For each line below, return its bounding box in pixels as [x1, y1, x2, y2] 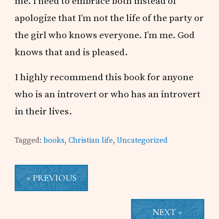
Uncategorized [117, 136, 168, 146]
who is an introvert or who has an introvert [15, 88, 201, 101]
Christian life [68, 136, 113, 146]
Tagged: [15, 136, 44, 146]
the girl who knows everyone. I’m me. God [15, 29, 195, 42]
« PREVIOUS [26, 172, 77, 184]
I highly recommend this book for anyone [15, 71, 194, 84]
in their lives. [15, 106, 72, 118]
